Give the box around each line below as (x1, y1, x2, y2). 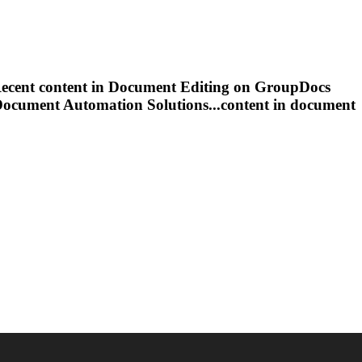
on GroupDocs (229, 78, 330, 96)
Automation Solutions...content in (60, 96, 290, 114)
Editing (180, 78, 229, 96)
